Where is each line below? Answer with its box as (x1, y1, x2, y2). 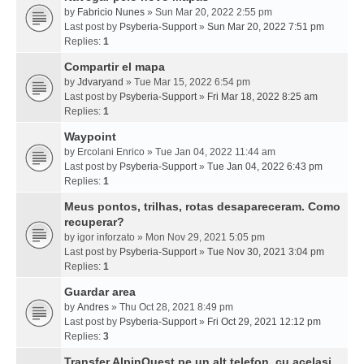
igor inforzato (77, 232, 135, 243)
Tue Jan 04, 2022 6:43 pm (207, 161, 323, 172)
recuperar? (64, 215, 124, 228)
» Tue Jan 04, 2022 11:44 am (145, 146, 275, 158)
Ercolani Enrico (77, 146, 145, 158)
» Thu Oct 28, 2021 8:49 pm (109, 301, 233, 313)
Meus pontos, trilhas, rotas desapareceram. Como (64, 200, 340, 213)
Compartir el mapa (64, 60, 165, 73)
